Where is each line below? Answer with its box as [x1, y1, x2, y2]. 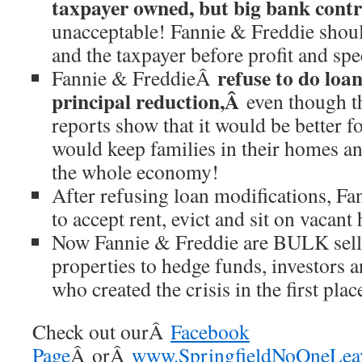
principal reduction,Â [52, 86, 246, 116]
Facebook [170, 318, 250, 345]
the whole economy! [52, 158, 219, 185]
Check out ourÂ [32, 318, 170, 345]
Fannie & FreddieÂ [52, 64, 217, 91]
